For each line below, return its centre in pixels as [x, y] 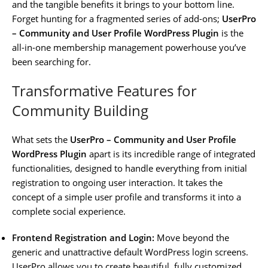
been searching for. [51, 61]
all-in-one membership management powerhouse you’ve [129, 47]
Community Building [80, 110]
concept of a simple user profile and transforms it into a [127, 197]
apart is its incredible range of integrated [171, 153]
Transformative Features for [104, 90]
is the [231, 33]
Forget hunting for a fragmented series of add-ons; [117, 18]
